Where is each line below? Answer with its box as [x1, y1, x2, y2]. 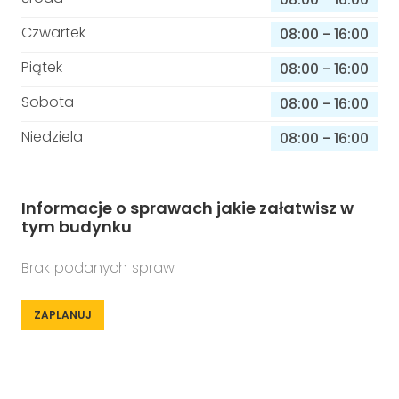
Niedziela [21, 126, 83, 147]
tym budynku [21, 216, 132, 238]
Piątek [21, 57, 62, 77]
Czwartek [21, 22, 85, 43]
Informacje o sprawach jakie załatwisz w [21, 197, 354, 219]
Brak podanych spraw [21, 257, 175, 278]
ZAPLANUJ [34, 307, 92, 322]
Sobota [21, 92, 74, 112]
